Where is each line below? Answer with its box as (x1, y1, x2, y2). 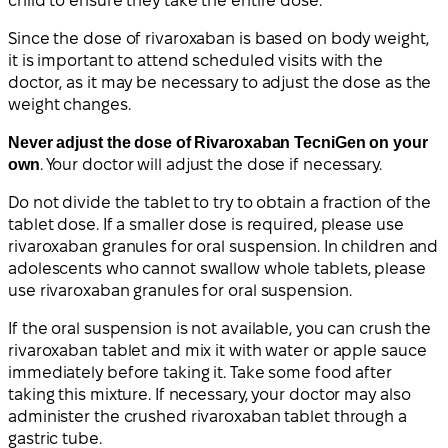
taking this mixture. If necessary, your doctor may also (8, 385, 411, 403)
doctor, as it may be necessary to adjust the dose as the (8, 73, 432, 91)
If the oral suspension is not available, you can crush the (8, 319, 432, 337)
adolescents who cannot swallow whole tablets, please (8, 259, 426, 277)
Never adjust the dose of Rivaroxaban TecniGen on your (8, 133, 428, 151)
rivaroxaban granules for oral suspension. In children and (8, 237, 439, 255)
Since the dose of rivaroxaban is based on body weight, (8, 29, 429, 47)
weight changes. (8, 95, 131, 113)
